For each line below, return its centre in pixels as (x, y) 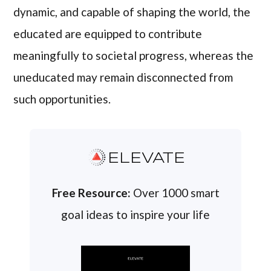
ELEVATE (146, 158)
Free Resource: (91, 192)
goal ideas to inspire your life (135, 214)
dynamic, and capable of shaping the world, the (132, 11)
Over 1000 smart (175, 192)
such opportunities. (62, 99)
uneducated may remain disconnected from (123, 77)
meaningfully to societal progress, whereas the (134, 55)
